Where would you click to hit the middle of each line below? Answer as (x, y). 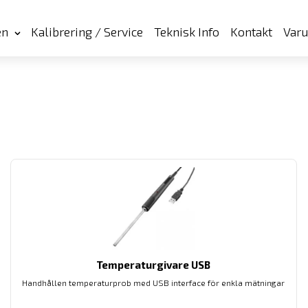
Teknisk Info (187, 32)
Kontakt (251, 32)
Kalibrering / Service (87, 32)
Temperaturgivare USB (154, 265)
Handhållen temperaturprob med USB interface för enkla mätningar (154, 283)
